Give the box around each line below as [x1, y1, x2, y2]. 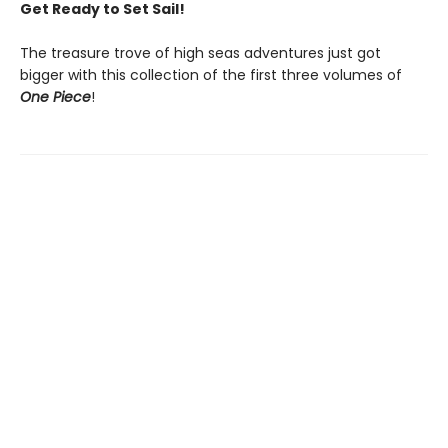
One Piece [20, 86, 91, 107]
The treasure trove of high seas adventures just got [20, 42, 381, 63]
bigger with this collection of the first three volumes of [20, 64, 402, 85]
